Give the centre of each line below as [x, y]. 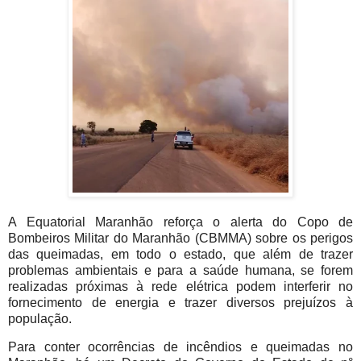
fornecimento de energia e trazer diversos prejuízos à [180, 302]
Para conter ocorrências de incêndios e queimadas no [180, 347]
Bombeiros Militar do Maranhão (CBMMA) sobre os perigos [180, 238]
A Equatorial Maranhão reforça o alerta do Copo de [180, 222]
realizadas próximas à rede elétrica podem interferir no [180, 286]
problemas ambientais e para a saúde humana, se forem [180, 270]
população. [43, 318]
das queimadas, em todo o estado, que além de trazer [180, 254]
